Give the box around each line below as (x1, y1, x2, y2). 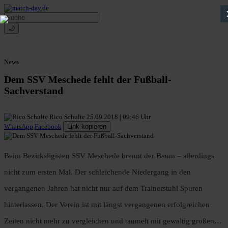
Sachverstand (4, 85, 63, 97)
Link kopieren (67, 123, 106, 131)
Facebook (35, 123, 62, 131)
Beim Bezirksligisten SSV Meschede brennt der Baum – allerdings (4, 152, 214, 160)
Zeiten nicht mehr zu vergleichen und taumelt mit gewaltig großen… (4, 217, 222, 225)
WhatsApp (4, 123, 33, 131)
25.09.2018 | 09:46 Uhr (87, 113, 151, 121)
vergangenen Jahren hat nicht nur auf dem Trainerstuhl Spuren (4, 184, 203, 193)
